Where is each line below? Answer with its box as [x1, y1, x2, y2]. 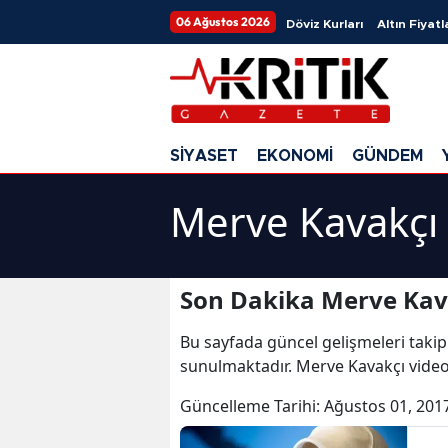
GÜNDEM [352, 147, 423, 164]
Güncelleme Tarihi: [180, 394, 324, 417]
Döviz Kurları [286, 18, 363, 30]
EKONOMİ [257, 147, 333, 164]
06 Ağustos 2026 [176, 14, 270, 29]
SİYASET [170, 147, 238, 164]
